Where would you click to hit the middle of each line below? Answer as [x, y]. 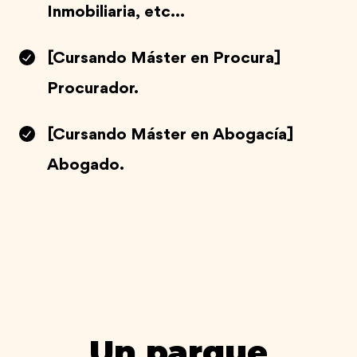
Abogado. [86, 166]
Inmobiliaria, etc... [116, 13]
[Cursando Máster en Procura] [164, 59]
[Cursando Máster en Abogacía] [171, 135]
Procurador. [93, 89]
